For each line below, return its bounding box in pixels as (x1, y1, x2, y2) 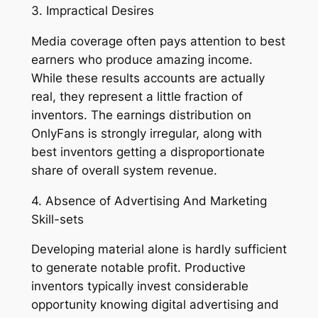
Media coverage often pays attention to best (31, 33, 285, 48)
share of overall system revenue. (31, 163, 217, 177)
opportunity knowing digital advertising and (31, 297, 279, 312)
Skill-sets (31, 212, 84, 226)
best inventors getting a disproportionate (31, 144, 265, 159)
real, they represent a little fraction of (31, 89, 243, 104)
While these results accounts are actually (31, 70, 265, 85)
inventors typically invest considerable (31, 279, 248, 294)
